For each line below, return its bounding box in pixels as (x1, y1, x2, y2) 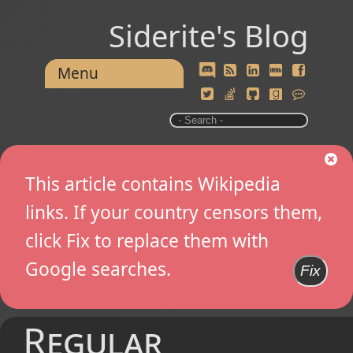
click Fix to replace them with (25, 229, 269, 254)
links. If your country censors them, (25, 200, 322, 225)
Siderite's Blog (109, 15, 308, 57)
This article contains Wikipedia (25, 172, 281, 197)
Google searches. (25, 257, 171, 282)
